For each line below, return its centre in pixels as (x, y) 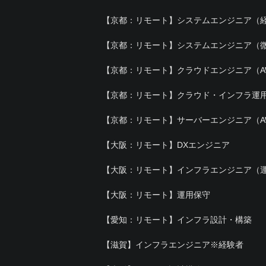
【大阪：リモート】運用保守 (156, 195)
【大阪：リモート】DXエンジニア (166, 145)
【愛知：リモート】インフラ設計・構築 (177, 220)
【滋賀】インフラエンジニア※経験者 (173, 245)
